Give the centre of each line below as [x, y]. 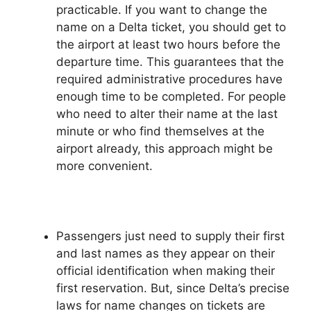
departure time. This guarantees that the [170, 61]
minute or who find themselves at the [160, 131]
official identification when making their [166, 270]
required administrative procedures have [169, 79]
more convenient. [104, 166]
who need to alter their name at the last [167, 114]
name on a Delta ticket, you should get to [171, 27]
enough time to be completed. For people [171, 96]
